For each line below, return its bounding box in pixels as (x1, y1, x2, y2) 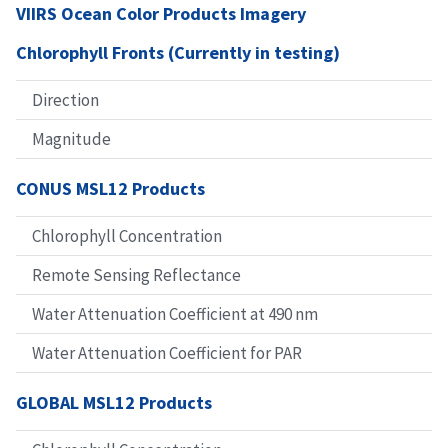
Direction (32, 89, 99, 112)
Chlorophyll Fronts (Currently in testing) (16, 41, 340, 65)
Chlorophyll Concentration (32, 225, 222, 248)
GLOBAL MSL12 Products (16, 391, 212, 415)
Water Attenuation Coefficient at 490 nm (32, 303, 318, 326)
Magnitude (32, 128, 111, 151)
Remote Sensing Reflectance (32, 264, 241, 287)
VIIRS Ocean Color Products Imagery (16, 2, 306, 26)
